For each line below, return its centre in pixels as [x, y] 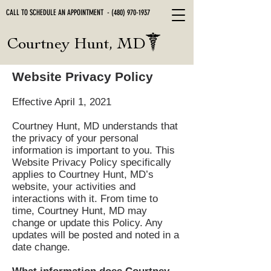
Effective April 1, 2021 [62, 102]
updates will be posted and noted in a [96, 235]
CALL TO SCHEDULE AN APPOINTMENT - [59, 12]
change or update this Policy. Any [87, 223]
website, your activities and [74, 187]
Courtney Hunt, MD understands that [95, 126]
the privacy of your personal [75, 138]
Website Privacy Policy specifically [92, 162]
